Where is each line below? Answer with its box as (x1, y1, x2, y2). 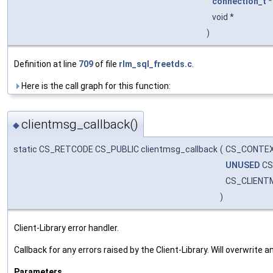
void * (212, 12, 236, 22)
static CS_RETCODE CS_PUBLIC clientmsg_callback (13, 144, 218, 155)
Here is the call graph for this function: (19, 80, 171, 91)
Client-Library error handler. (14, 223, 119, 233)
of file (93, 58, 119, 69)
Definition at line (14, 58, 79, 69)
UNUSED (225, 160, 260, 171)
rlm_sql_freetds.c (119, 58, 192, 69)
